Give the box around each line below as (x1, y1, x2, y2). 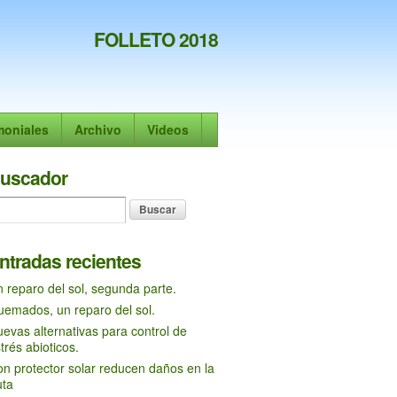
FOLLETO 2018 (94, 26, 218, 52)
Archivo (74, 121, 121, 138)
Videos (147, 121, 189, 138)
